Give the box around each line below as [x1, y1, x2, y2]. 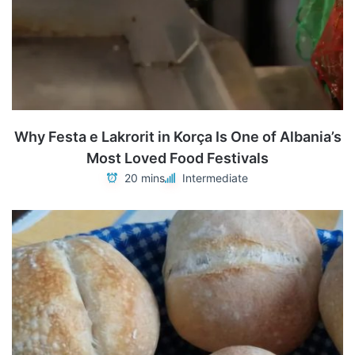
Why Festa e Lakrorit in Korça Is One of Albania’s [13, 128, 342, 145]
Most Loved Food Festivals [86, 149, 269, 166]
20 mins [124, 171, 165, 185]
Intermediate [182, 171, 248, 185]
